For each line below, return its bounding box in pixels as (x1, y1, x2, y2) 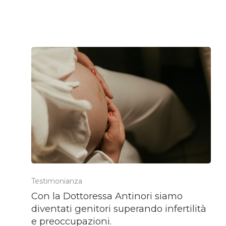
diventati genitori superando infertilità (31, 203, 206, 215)
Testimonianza (31, 177, 82, 186)
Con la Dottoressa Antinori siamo (31, 190, 183, 202)
